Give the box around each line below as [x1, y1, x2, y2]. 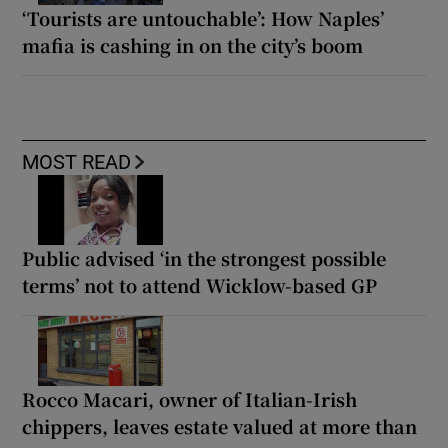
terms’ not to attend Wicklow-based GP [22, 271, 378, 298]
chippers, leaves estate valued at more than [22, 412, 418, 439]
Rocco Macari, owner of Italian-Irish [22, 385, 358, 412]
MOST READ [22, 151, 132, 172]
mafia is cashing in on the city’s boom [22, 31, 364, 58]
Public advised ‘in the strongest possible [22, 244, 387, 271]
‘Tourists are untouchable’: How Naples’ [22, 4, 385, 31]
